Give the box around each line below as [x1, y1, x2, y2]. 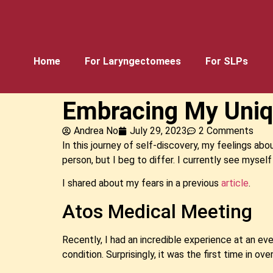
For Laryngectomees [85, 55, 181, 67]
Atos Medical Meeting [62, 199, 252, 223]
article [221, 177, 249, 190]
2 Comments [199, 125, 253, 136]
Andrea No [74, 125, 118, 136]
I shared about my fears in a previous [62, 177, 221, 190]
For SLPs [205, 55, 248, 67]
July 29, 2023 [130, 125, 187, 136]
